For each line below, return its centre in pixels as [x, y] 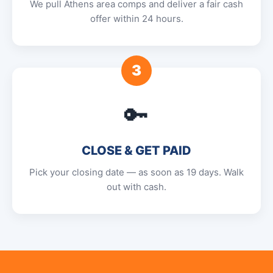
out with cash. [136, 187]
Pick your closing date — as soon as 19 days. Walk [136, 172]
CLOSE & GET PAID [136, 151]
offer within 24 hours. [136, 19]
